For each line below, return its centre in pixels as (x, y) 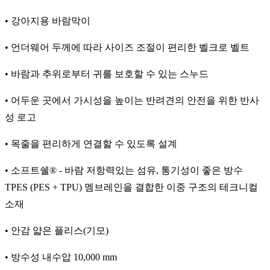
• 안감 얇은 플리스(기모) (57, 231)
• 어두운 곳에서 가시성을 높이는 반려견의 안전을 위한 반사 (132, 101)
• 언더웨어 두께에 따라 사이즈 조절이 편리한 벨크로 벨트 (127, 48)
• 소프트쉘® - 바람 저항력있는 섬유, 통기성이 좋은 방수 (124, 171)
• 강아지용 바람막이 (48, 21)
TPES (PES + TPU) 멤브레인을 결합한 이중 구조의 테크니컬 (131, 187)
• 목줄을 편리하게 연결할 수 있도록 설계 (91, 144)
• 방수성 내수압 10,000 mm (61, 257)
